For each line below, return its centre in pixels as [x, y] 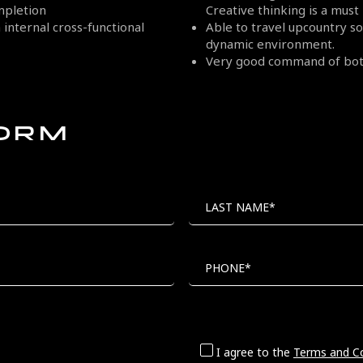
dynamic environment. [270, 45]
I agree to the [255, 352]
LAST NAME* [240, 207]
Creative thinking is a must [282, 11]
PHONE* [228, 268]
